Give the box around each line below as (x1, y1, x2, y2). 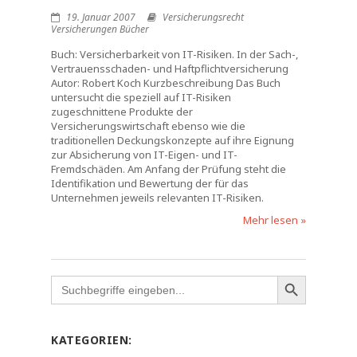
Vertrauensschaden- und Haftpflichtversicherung (51, 61, 288, 76)
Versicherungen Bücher (51, 22, 149, 36)
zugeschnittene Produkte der (51, 104, 193, 119)
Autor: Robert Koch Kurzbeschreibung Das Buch (51, 76, 280, 90)
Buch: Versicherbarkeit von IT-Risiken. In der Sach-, (51, 47, 298, 61)
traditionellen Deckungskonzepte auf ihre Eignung (51, 133, 294, 147)
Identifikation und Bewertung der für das (51, 176, 249, 190)
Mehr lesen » (243, 213, 306, 227)
